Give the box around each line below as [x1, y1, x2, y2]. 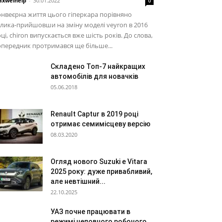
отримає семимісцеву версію [51, 120, 151, 128]
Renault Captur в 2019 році [51, 110, 138, 118]
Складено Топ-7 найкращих [51, 62, 145, 70]
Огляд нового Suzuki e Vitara [51, 158, 147, 166]
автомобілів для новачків [51, 72, 138, 80]
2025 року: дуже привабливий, [51, 167, 152, 175]
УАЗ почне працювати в [51, 208, 130, 216]
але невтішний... [51, 177, 106, 185]
